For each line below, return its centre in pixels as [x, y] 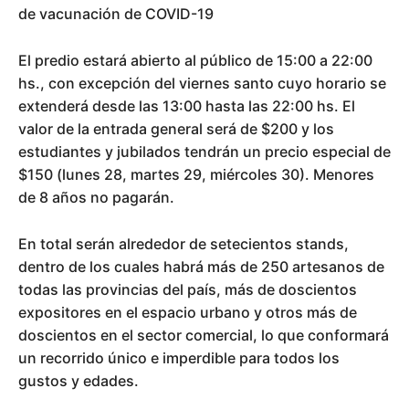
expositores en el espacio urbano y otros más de [188, 312]
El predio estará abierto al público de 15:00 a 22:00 [195, 60]
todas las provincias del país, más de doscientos [188, 289]
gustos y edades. [79, 380]
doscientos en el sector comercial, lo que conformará [204, 335]
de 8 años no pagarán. [96, 197]
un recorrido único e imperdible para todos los [179, 357]
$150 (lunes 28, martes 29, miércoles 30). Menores [196, 174]
